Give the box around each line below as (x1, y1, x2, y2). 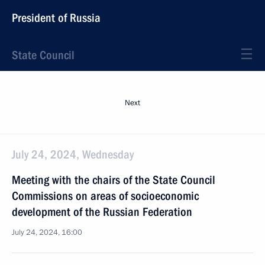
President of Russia (12, 11, 101, 25)
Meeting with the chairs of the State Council (12, 173, 215, 187)
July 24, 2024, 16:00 (12, 227, 82, 238)
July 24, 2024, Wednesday (12, 147, 134, 161)
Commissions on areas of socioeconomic (12, 189, 199, 203)
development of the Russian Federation (12, 205, 192, 219)
